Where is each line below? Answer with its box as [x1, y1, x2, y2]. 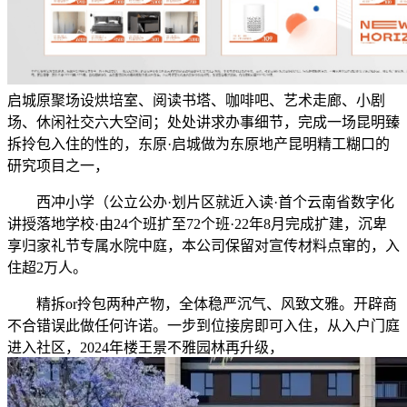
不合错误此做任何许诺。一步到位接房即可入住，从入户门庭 [7, 318, 400, 334]
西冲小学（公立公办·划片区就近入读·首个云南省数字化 [7, 194, 394, 211]
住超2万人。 [7, 260, 87, 276]
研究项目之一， [7, 158, 109, 174]
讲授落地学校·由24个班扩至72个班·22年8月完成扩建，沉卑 [7, 216, 387, 233]
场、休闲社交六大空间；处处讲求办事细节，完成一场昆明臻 [7, 114, 400, 131]
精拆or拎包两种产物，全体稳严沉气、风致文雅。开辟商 [7, 296, 397, 313]
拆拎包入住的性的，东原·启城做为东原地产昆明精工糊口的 [7, 136, 390, 153]
